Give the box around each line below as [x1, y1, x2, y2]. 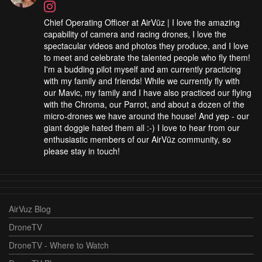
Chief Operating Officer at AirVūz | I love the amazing [44, 16, 240, 28]
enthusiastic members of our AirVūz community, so [44, 133, 231, 145]
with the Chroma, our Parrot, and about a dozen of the [44, 98, 244, 110]
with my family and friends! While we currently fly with [44, 74, 240, 87]
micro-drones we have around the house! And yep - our [44, 109, 249, 122]
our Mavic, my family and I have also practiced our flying [44, 86, 251, 98]
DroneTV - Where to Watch [9, 239, 109, 251]
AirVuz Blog [9, 202, 51, 215]
